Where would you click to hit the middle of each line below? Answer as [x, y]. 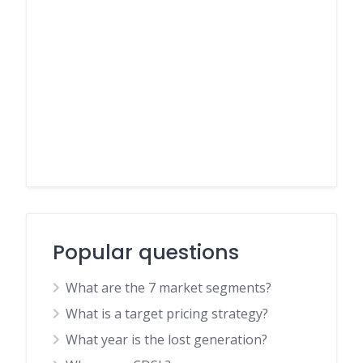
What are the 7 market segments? [169, 288]
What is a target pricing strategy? [167, 314]
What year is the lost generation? [167, 340]
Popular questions [146, 252]
